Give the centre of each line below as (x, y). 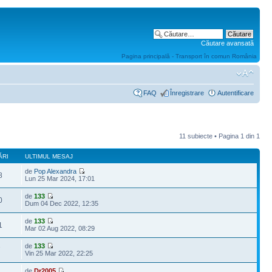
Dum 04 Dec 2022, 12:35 (62, 203)
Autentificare (236, 93)
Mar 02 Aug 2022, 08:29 (60, 228)
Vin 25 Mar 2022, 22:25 (59, 253)
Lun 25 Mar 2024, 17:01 (60, 178)
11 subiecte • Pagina (210, 136)
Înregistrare (187, 93)
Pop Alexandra (56, 171)
